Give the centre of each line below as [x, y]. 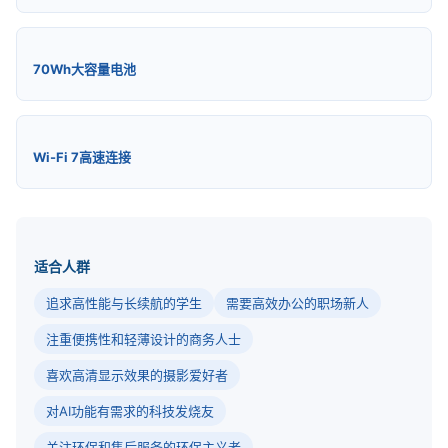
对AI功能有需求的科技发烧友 [130, 411]
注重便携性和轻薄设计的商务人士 [143, 339]
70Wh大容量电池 [84, 69]
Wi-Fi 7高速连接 [82, 157]
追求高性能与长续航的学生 [124, 303]
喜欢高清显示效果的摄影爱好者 [137, 375]
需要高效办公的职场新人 [297, 303]
